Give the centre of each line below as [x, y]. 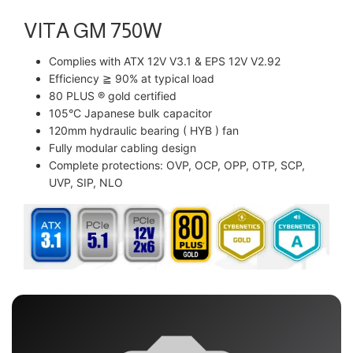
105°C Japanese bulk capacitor [130, 113]
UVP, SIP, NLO [86, 183]
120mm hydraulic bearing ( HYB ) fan [144, 131]
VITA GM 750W [93, 31]
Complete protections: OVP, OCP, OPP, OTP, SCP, [177, 165]
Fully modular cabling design [123, 148]
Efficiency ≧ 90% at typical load [132, 79]
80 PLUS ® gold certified [113, 96]
